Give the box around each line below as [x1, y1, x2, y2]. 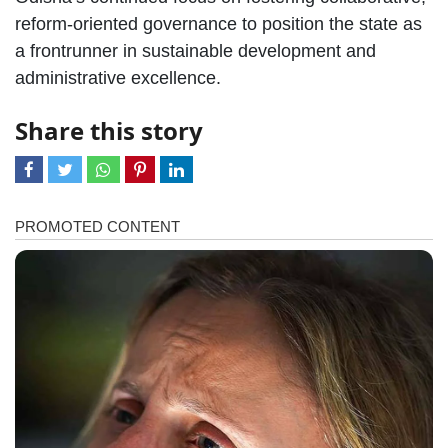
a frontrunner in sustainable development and [15, 40, 376, 61]
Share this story [15, 113, 203, 147]
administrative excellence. [15, 67, 221, 88]
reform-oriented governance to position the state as [15, 13, 422, 34]
